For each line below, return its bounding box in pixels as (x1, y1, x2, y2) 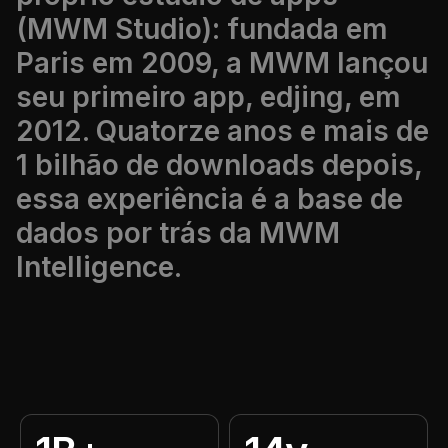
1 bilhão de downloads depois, (16, 148, 422, 182)
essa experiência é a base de (16, 182, 403, 216)
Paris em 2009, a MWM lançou (16, 46, 428, 80)
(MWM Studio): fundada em (16, 12, 388, 46)
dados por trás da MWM (16, 216, 340, 250)
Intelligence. (16, 250, 182, 284)
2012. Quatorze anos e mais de (16, 114, 429, 148)
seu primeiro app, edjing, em (16, 80, 401, 114)
